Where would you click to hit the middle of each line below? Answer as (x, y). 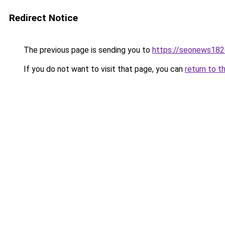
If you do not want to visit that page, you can (103, 69)
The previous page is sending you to (87, 50)
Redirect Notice (43, 18)
